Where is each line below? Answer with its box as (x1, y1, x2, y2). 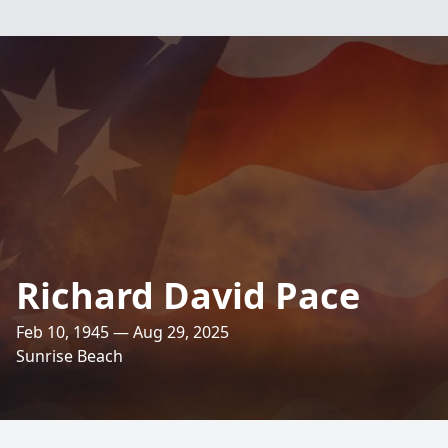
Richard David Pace (16, 271, 360, 320)
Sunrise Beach (16, 345, 123, 367)
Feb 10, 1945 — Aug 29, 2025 (16, 321, 229, 343)
